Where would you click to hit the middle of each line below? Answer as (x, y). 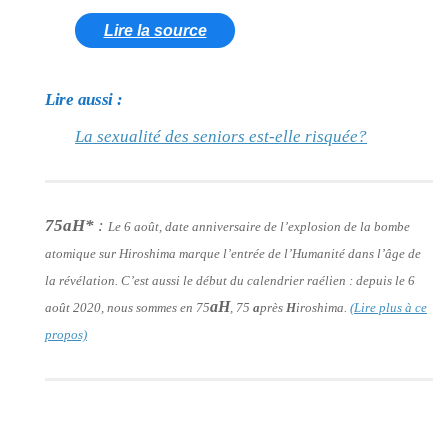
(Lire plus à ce (388, 307)
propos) (66, 334)
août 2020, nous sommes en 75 (127, 307)
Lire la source (155, 30)
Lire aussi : (84, 99)
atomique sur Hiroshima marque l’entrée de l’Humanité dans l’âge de (233, 253)
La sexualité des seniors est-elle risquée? (221, 136)
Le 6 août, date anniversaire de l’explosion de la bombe (259, 226)
